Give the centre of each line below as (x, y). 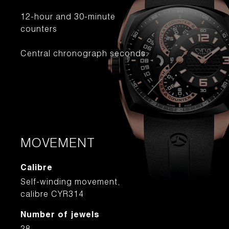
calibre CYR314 (52, 195)
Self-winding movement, (71, 183)
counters (39, 30)
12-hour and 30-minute (68, 18)
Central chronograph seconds (83, 55)
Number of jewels (60, 216)
